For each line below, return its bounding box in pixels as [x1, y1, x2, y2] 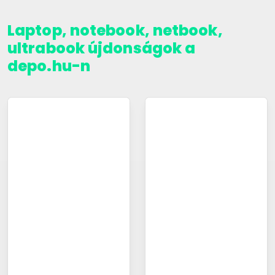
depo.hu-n [7, 55, 90, 76]
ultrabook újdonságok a [7, 37, 196, 58]
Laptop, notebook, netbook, [7, 20, 223, 41]
